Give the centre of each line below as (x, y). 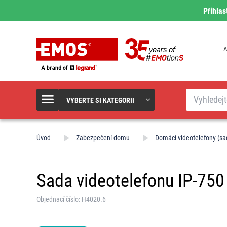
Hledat (195, 92)
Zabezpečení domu (103, 138)
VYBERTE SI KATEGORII (100, 100)
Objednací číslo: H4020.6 (71, 199)
